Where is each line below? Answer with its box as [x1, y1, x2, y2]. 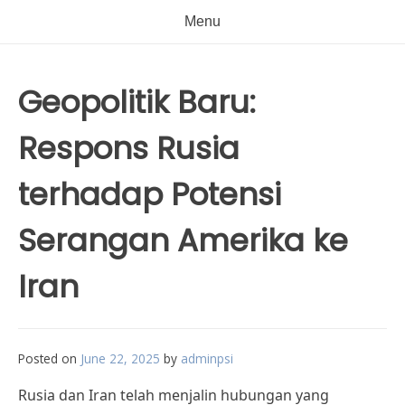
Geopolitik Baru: [18, 80, 256, 124]
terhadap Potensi [18, 173, 281, 216]
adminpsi [181, 350, 233, 367]
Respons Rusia [18, 127, 240, 170]
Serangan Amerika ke [18, 219, 348, 262]
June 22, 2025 [80, 350, 160, 367]
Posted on [18, 350, 80, 367]
